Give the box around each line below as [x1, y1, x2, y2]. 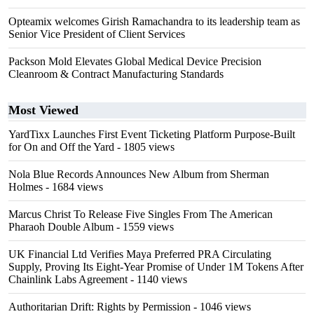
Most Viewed [8, 103, 78, 117]
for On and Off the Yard [8, 141, 114, 153]
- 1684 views [43, 181, 103, 193]
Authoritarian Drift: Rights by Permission [8, 301, 191, 313]
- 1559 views [114, 221, 174, 233]
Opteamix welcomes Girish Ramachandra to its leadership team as [8, 15, 300, 27]
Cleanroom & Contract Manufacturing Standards [8, 68, 224, 80]
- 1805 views [114, 141, 175, 153]
